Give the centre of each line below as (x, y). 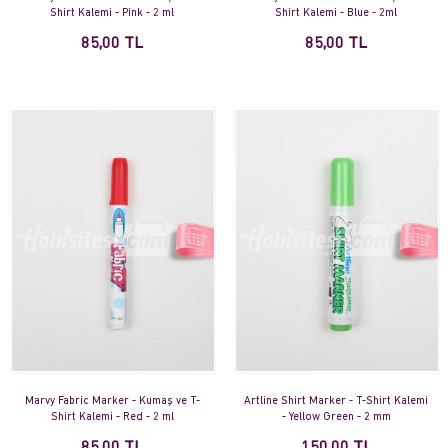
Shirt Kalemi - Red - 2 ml (112, 418)
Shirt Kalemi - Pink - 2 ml (112, 14)
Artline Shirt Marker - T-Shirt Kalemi (336, 402)
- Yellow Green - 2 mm (336, 418)
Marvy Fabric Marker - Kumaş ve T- (112, 402)
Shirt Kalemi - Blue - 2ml (336, 14)
